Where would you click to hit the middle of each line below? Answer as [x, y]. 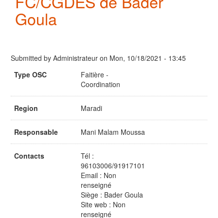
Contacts [29, 156]
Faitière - [94, 75]
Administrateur [75, 58]
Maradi [91, 108]
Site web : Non [103, 205]
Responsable [36, 132]
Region [26, 108]
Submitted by [32, 58]
